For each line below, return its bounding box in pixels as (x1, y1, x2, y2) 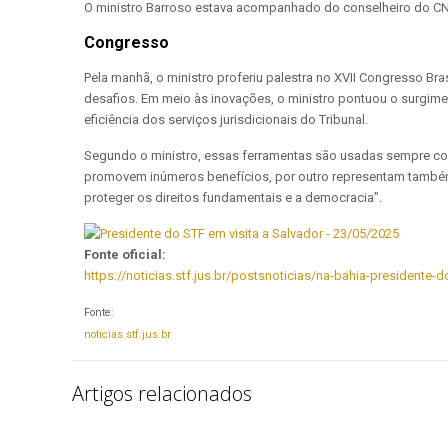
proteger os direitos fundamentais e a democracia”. (84, 190, 382, 206)
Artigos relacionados (72, 380, 252, 408)
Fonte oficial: (84, 247, 166, 263)
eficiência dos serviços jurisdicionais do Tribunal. (84, 112, 368, 128)
